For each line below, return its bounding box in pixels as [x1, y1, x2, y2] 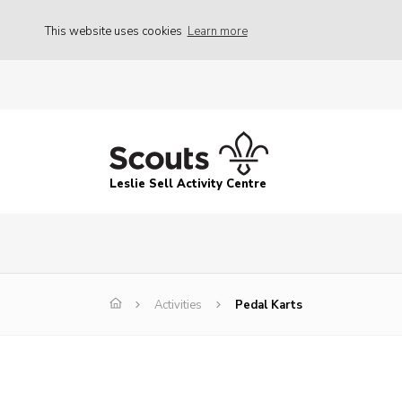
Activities [154, 297, 202, 314]
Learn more [187, 22, 248, 39]
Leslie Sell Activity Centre [109, 176, 267, 193]
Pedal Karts [235, 297, 302, 314]
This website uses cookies [45, 22, 185, 39]
